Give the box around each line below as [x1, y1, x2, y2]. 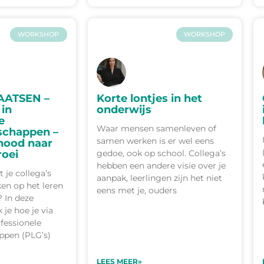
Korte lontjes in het [96, 91, 202, 105]
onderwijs [96, 103, 151, 116]
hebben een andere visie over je [96, 160, 226, 171]
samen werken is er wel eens [96, 135, 214, 146]
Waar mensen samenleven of [96, 123, 216, 134]
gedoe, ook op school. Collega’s [96, 147, 226, 159]
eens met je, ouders [96, 184, 177, 196]
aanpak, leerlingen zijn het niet [96, 172, 222, 183]
